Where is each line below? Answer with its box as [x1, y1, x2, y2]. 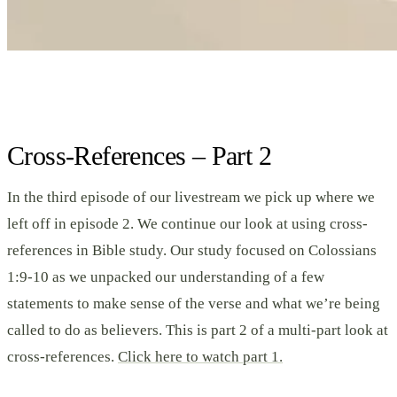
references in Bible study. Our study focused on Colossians [7, 241, 377, 259]
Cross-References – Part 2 [7, 140, 271, 170]
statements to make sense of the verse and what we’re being [7, 294, 380, 312]
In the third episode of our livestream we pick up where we [7, 188, 375, 206]
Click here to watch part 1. [118, 347, 283, 365]
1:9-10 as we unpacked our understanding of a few [7, 268, 324, 285]
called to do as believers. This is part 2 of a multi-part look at [7, 321, 388, 339]
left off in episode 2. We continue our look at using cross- [7, 214, 368, 232]
